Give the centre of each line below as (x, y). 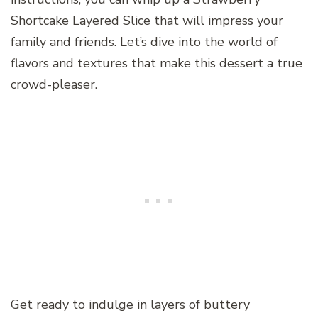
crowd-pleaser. (54, 84)
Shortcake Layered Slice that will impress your (147, 20)
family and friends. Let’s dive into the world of (144, 42)
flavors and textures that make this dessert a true (157, 63)
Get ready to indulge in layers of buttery (130, 304)
